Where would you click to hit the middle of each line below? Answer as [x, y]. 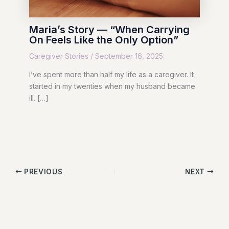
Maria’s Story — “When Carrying [109, 29]
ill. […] [39, 98]
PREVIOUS [42, 171]
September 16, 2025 [129, 56]
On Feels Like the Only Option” [104, 40]
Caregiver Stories [59, 56]
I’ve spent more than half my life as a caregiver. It [111, 74]
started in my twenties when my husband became [112, 86]
